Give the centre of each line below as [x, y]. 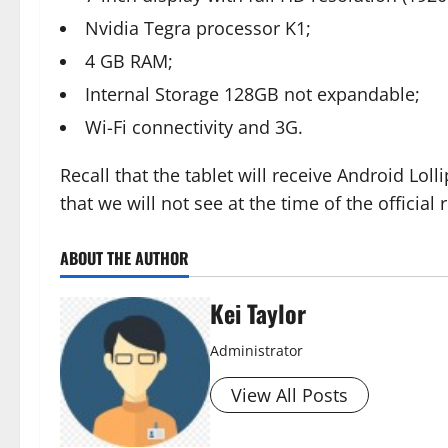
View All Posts [289, 395]
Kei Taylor [258, 313]
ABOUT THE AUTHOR [124, 258]
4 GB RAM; [129, 61]
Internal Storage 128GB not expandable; [252, 94]
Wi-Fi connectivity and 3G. [194, 127]
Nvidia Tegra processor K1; [198, 28]
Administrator [256, 350]
